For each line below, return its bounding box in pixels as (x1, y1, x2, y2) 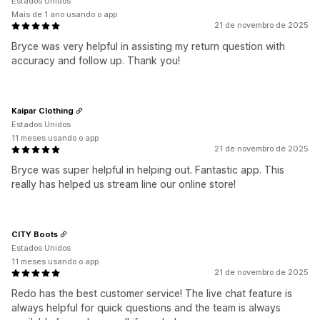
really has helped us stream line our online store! (11, 178, 236, 190)
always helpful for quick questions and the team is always (11, 301, 281, 314)
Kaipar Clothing (11, 105, 74, 116)
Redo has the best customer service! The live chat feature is (11, 287, 292, 299)
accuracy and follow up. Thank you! (11, 54, 180, 66)
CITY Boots (11, 229, 58, 239)
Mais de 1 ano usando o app (11, 9, 117, 19)
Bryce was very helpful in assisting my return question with (11, 40, 285, 52)
